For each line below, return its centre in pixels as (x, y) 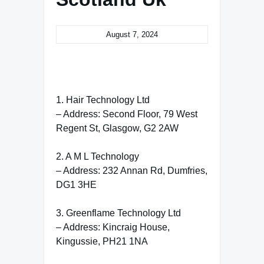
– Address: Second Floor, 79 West (127, 114)
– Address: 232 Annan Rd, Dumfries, (132, 170)
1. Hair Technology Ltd (103, 100)
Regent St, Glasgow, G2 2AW (117, 128)
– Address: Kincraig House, (113, 227)
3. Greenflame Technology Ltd (118, 213)
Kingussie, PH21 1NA (102, 241)
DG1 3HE (76, 184)
